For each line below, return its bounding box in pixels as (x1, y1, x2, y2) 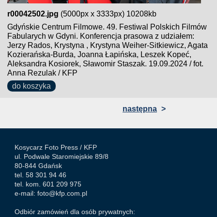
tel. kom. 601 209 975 (15, 180, 81, 188)
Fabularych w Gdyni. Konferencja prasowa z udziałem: (7, 32, 194, 40)
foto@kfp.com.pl (37, 189, 87, 197)
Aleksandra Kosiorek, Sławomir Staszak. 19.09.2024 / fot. (7, 60, 203, 68)
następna (123, 105, 157, 113)
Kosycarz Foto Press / (15, 143, 84, 151)
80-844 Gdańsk (15, 162, 62, 170)
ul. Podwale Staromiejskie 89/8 (15, 153, 108, 160)
